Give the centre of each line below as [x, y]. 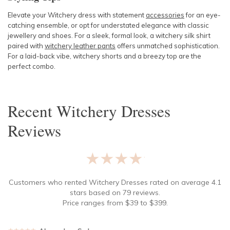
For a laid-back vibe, [40, 56]
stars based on [95, 193]
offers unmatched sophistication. [168, 46]
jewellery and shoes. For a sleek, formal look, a [82, 35]
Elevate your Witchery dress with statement [77, 15]
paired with [26, 46]
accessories [165, 15]
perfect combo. [32, 66]
